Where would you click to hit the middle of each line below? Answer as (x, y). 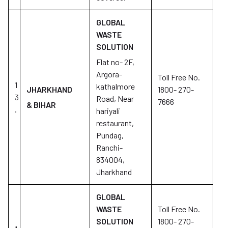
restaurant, (115, 123)
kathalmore (116, 86)
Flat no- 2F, (115, 62)
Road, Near (115, 98)
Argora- (109, 74)
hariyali (108, 111)
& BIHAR (41, 105)
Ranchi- (109, 147)
